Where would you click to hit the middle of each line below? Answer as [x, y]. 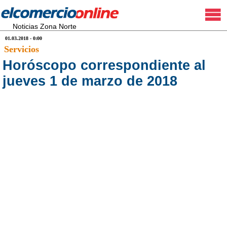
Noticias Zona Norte [45, 26]
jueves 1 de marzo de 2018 [90, 81]
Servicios [22, 49]
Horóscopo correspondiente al [104, 65]
